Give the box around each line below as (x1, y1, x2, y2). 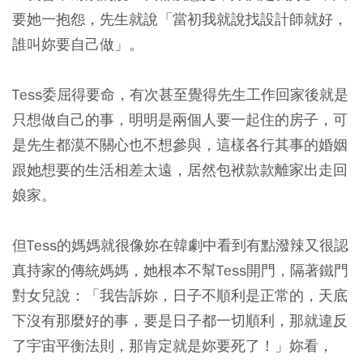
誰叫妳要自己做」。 (12, 35, 143, 53)
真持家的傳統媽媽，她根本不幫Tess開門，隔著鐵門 (12, 261, 348, 280)
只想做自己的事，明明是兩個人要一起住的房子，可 (12, 110, 348, 129)
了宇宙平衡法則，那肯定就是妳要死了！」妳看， (12, 336, 333, 355)
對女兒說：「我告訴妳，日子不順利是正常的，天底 (12, 286, 348, 305)
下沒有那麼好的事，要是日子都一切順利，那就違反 (12, 311, 348, 330)
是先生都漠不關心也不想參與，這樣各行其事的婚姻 (12, 135, 348, 154)
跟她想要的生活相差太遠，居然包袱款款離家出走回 (12, 160, 348, 179)
